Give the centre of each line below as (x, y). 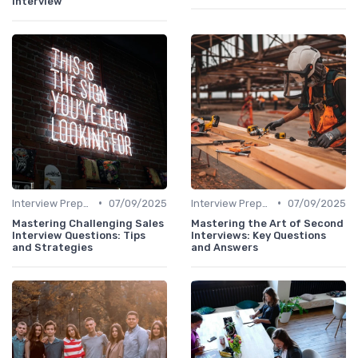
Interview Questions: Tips (79, 235)
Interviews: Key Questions (259, 235)
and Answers (225, 247)
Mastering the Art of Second (267, 223)
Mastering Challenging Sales (88, 223)
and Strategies (52, 247)
